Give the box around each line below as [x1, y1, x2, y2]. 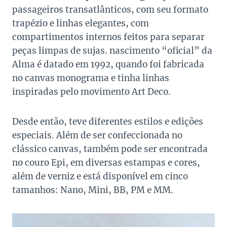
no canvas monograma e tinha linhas [12, 72, 169, 84]
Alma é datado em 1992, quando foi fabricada [12, 58, 204, 70]
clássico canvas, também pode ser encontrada [12, 143, 208, 155]
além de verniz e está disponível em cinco [12, 170, 188, 182]
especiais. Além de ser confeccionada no [12, 129, 182, 141]
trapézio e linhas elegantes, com [12, 17, 149, 29]
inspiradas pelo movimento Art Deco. [12, 86, 171, 97]
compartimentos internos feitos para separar [12, 31, 205, 43]
